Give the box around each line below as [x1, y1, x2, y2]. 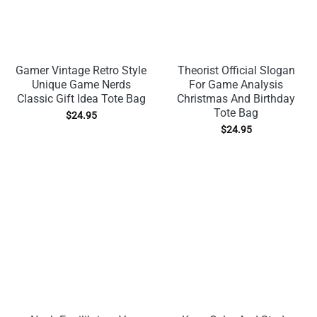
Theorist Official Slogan [177, 64, 295, 78]
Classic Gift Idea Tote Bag [16, 92, 146, 106]
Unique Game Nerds [31, 78, 131, 92]
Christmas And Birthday [177, 92, 295, 106]
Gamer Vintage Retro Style [16, 64, 146, 78]
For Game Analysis [189, 78, 283, 92]
